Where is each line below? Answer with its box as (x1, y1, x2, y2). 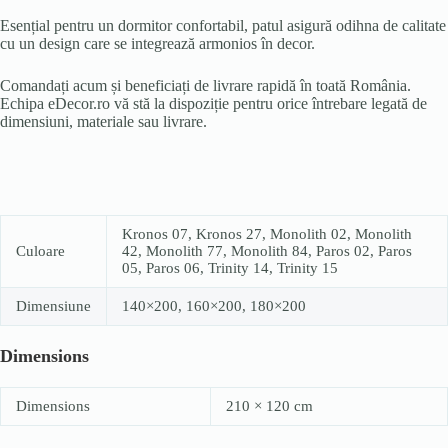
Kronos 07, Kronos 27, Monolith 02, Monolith (122, 225, 412, 242)
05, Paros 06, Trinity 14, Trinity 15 (122, 259, 338, 276)
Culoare (16, 242, 65, 259)
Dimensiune (16, 297, 91, 314)
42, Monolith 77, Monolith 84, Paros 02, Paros (122, 242, 412, 259)
